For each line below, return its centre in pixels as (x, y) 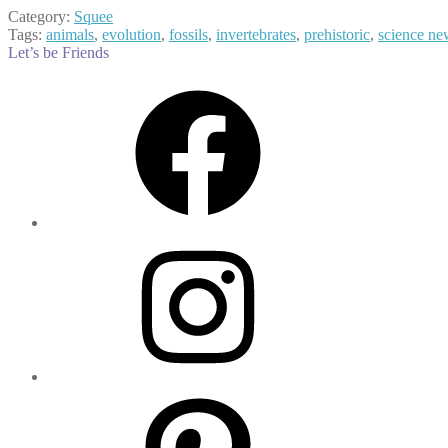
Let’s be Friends (58, 53)
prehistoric (337, 35)
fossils (188, 35)
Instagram (78, 240)
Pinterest (74, 394)
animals (70, 35)
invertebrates (256, 35)
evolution (131, 35)
